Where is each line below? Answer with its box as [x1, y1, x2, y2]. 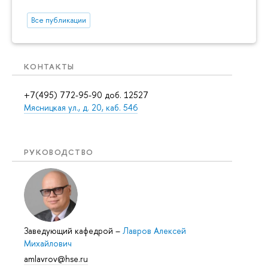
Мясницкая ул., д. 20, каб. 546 [24, 101, 138, 113]
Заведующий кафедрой [24, 224, 115, 236]
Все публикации [31, 15, 87, 26]
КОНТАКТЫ [24, 60, 75, 72]
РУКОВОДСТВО [24, 147, 94, 158]
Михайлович [24, 237, 72, 249]
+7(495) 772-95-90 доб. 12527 [24, 89, 148, 100]
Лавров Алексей [123, 224, 186, 236]
